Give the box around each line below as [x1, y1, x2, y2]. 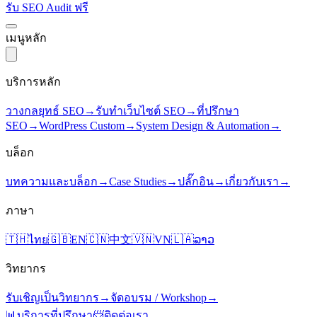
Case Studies [109, 175, 166, 188]
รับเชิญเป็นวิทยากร [6, 291, 99, 304]
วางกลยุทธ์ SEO [6, 104, 84, 117]
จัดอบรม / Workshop [110, 291, 207, 304]
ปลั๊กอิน [178, 175, 214, 188]
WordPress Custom [39, 119, 125, 132]
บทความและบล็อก [6, 175, 98, 188]
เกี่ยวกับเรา [225, 175, 279, 188]
